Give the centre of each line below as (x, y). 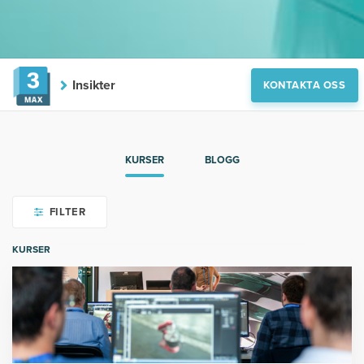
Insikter (93, 85)
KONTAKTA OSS (305, 85)
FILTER (66, 212)
